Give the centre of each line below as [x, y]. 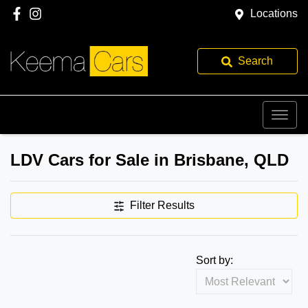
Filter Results [162, 205]
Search [256, 61]
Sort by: [214, 260]
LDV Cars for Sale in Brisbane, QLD [150, 160]
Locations [274, 13]
